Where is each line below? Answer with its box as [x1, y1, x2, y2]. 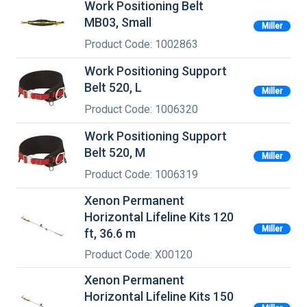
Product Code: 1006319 [84, 167, 198, 181]
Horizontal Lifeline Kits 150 [84, 289, 234, 304]
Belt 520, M [84, 145, 145, 160]
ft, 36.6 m [84, 226, 136, 241]
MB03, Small [84, 15, 151, 30]
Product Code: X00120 [84, 248, 193, 262]
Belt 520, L [84, 80, 142, 95]
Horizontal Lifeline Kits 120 [84, 210, 234, 224]
